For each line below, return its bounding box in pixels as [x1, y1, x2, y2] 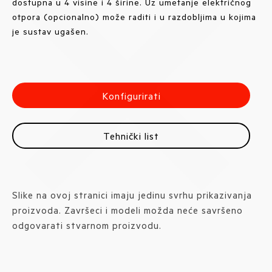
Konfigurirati [101, 89, 161, 102]
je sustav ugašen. [12, 25, 89, 37]
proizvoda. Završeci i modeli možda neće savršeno [12, 204, 243, 217]
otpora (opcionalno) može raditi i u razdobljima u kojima [12, 10, 256, 22]
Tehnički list [103, 129, 159, 143]
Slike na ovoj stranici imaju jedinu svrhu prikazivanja [12, 189, 252, 202]
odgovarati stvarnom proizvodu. [12, 219, 161, 232]
